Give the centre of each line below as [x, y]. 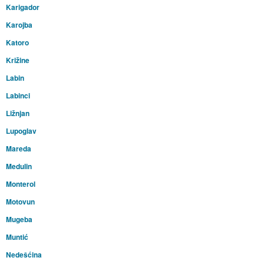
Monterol [20, 184]
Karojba [19, 25]
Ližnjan [17, 113]
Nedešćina [24, 255]
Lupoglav [21, 131]
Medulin [19, 166]
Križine [17, 60]
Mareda [18, 149]
